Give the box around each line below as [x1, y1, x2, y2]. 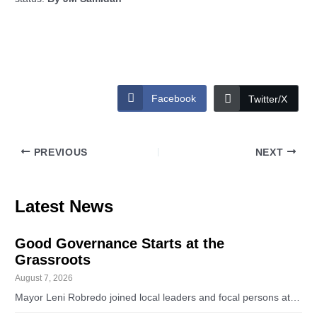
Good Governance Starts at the [15, 236, 225, 252]
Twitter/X [248, 93, 287, 105]
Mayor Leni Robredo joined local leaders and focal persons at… [15, 292, 301, 304]
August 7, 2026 [15, 273, 74, 284]
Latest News [15, 197, 114, 217]
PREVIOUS [30, 146, 88, 158]
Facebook [151, 92, 196, 104]
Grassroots [15, 252, 91, 268]
